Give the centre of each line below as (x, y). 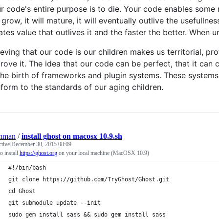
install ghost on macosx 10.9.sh (72, 136)
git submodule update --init (55, 203)
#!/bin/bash (27, 167)
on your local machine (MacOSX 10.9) (103, 153)
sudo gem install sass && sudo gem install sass (87, 214)
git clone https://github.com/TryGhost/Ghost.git (89, 179)
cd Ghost (22, 191)
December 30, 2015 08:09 (41, 144)
